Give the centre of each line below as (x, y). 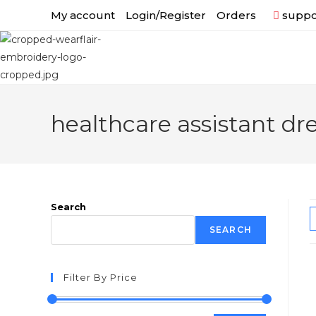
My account (83, 15)
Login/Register (166, 15)
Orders (236, 15)
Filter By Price (101, 277)
